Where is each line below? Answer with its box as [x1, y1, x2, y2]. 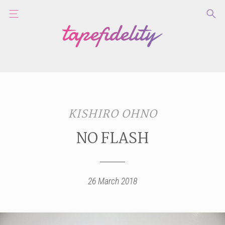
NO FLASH [76, 127, 149, 151]
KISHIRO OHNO [68, 105, 157, 124]
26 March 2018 [88, 175, 137, 186]
